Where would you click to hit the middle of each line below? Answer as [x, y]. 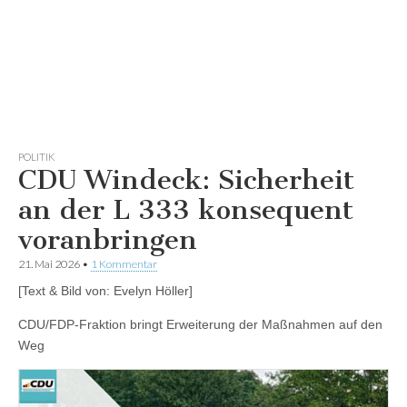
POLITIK [36, 156]
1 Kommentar [124, 263]
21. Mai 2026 [49, 263]
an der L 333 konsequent [186, 209]
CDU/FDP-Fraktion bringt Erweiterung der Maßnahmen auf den [200, 324]
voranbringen [108, 239]
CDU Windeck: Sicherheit [186, 179]
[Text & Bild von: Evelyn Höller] [105, 290]
